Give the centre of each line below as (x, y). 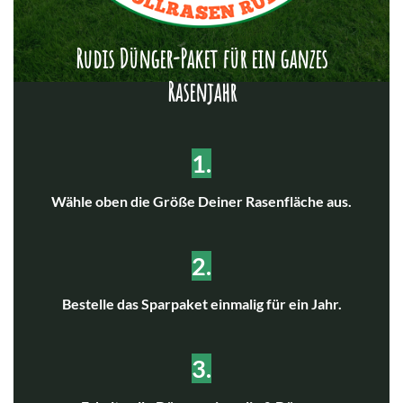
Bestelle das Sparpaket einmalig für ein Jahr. (201, 304)
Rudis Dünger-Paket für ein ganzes (201, 58)
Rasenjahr (201, 91)
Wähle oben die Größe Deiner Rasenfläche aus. (201, 201)
